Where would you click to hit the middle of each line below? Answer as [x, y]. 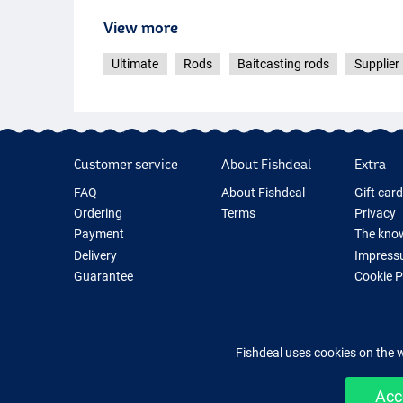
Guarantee [103, 276]
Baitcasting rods [283, 63]
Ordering [98, 213]
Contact [96, 318]
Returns [96, 297]
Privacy [375, 213]
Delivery [95, 255]
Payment [99, 234]
